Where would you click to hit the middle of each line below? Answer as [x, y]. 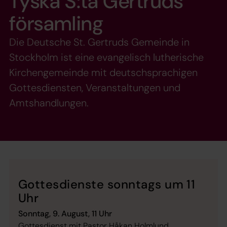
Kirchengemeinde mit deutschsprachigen [103, 73]
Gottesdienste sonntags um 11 [107, 184]
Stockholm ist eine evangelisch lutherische [106, 58]
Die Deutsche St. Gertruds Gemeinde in [99, 42]
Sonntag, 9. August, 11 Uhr [65, 214]
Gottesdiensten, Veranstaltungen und [95, 88]
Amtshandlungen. [49, 103]
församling [57, 24]
